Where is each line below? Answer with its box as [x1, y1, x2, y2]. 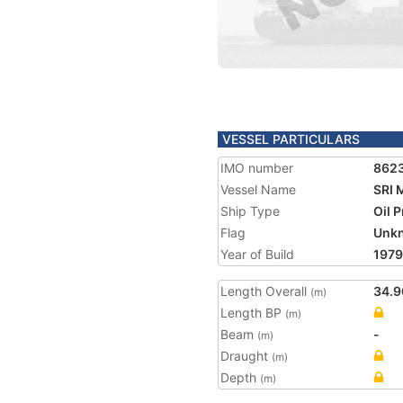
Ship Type [220, 203, 280, 219]
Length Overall [220, 283, 310, 299]
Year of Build [220, 246, 294, 262]
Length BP [220, 305, 285, 320]
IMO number [220, 160, 293, 175]
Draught [220, 348, 272, 363]
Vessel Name [220, 182, 296, 197]
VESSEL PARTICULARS [222, 131, 360, 147]
